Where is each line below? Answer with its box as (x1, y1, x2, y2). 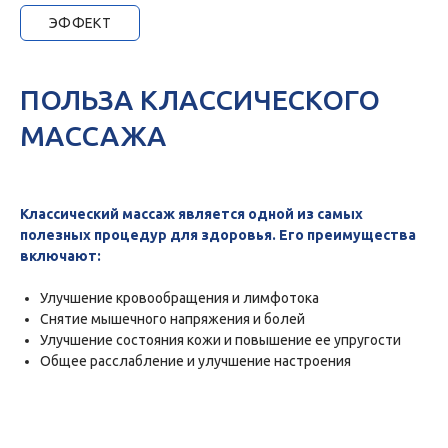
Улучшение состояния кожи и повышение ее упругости (40, 332, 401, 349)
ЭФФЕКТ (48, 15, 112, 32)
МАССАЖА (20, 120, 166, 152)
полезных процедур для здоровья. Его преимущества (20, 227, 416, 244)
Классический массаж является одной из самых (20, 206, 363, 223)
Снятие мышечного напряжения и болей (40, 311, 305, 328)
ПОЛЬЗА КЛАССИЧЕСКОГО (20, 84, 380, 116)
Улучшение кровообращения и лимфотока (40, 290, 319, 307)
